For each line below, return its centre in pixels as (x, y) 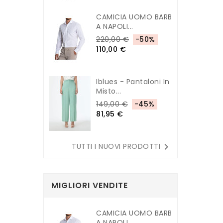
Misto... (109, 91)
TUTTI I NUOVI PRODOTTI (116, 146)
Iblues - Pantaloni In (133, 82)
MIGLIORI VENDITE (90, 185)
